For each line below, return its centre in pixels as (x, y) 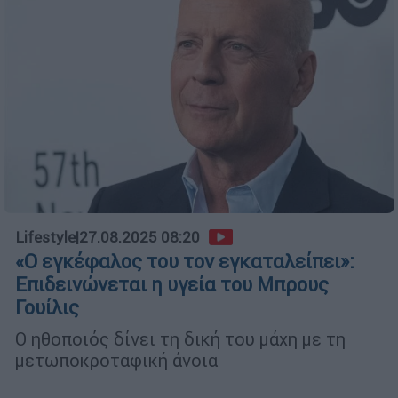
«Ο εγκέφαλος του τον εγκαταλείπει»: (185, 262)
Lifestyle (45, 238)
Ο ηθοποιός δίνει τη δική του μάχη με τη (180, 339)
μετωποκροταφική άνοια (116, 361)
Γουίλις (47, 308)
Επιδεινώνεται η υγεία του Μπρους (172, 285)
